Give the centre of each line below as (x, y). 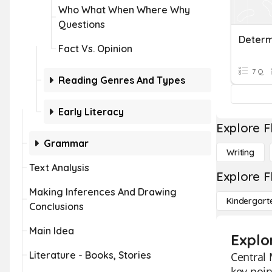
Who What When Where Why (124, 10)
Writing (241, 152)
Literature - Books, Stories (90, 255)
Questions (82, 24)
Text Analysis (59, 168)
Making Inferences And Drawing (103, 192)
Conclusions (56, 206)
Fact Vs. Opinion (95, 49)
